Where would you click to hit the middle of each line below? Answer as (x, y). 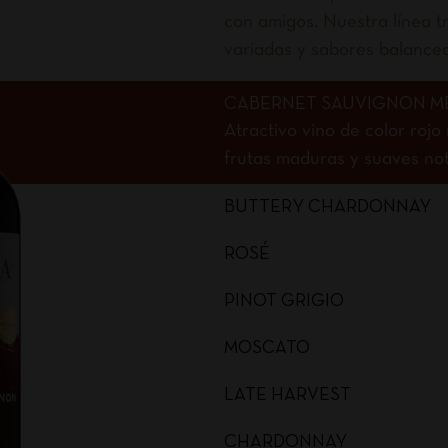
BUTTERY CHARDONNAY (327, 207)
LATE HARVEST (287, 395)
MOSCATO (267, 348)
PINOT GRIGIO (284, 301)
